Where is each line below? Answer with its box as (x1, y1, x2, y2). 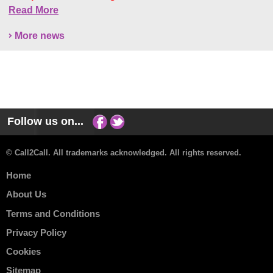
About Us (6, 189, 46, 200)
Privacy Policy (6, 227, 66, 238)
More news (15, 30, 65, 41)
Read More (9, 5, 58, 15)
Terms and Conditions (6, 208, 100, 219)
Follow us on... (7, 115, 93, 127)
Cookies (6, 246, 41, 257)
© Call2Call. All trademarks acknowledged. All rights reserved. (6, 147, 241, 157)
